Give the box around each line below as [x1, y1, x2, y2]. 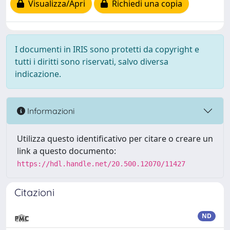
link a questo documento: [17, 145, 116, 157]
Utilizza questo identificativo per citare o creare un [17, 133, 213, 144]
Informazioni [25, 105, 74, 116]
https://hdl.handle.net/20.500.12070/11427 [17, 160, 185, 168]
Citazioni [14, 186, 54, 199]
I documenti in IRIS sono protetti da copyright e [15, 44, 199, 55]
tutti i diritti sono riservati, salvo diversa [15, 56, 168, 67]
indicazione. [15, 68, 61, 80]
